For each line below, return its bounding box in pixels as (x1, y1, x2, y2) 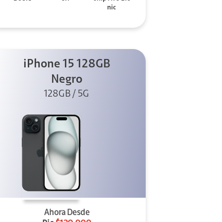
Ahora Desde (44, 208, 90, 217)
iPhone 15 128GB (23, 58, 111, 70)
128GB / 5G (44, 89, 90, 99)
